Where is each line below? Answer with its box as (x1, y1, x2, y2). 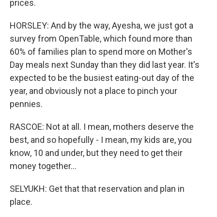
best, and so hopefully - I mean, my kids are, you (10, 135, 192, 145)
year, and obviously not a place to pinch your (10, 86, 177, 96)
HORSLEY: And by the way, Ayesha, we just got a (10, 20, 193, 31)
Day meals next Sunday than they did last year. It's (10, 60, 200, 70)
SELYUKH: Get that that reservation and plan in (10, 184, 185, 194)
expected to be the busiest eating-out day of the (10, 73, 194, 83)
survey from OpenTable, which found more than (10, 33, 192, 44)
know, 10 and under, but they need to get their (10, 148, 183, 158)
